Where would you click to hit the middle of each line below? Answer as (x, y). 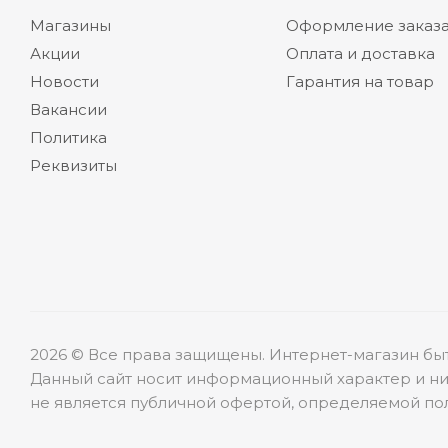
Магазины (70, 25)
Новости (64, 81)
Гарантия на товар (359, 81)
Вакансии (68, 109)
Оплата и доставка (360, 53)
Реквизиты (73, 165)
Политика (68, 137)
